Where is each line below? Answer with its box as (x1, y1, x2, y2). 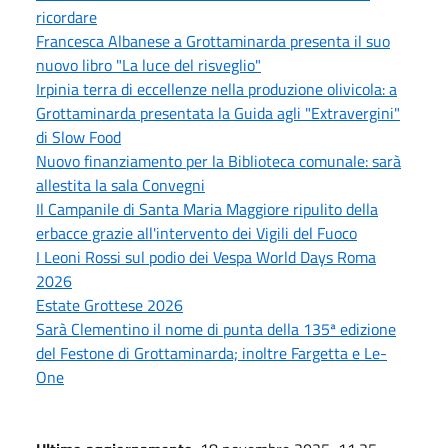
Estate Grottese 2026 (36, 292, 183, 317)
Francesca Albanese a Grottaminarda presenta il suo (36, 28, 390, 53)
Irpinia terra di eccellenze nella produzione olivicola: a (36, 76, 397, 101)
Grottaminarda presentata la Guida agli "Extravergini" (36, 100, 400, 125)
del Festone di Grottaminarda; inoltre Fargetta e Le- (36, 340, 387, 365)
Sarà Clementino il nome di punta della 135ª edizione (36, 316, 396, 341)
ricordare (36, 4, 97, 29)
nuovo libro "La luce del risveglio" (36, 52, 261, 77)
